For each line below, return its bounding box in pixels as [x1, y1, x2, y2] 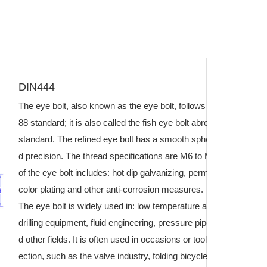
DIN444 [18, 80, 55, 93]
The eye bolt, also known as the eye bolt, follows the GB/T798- [18, 100, 261, 111]
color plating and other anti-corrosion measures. [18, 184, 204, 194]
